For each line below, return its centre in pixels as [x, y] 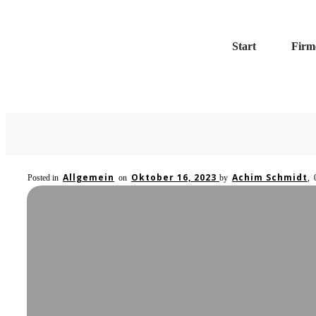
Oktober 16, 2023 [175, 177]
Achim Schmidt [270, 177]
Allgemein [89, 177]
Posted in [45, 178]
